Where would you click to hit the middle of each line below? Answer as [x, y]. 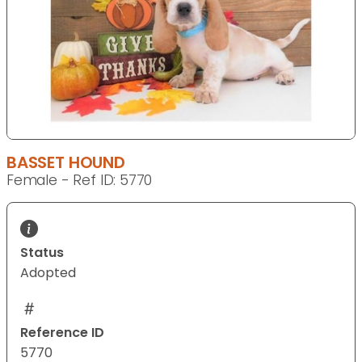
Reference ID [62, 333]
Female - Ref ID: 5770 [80, 181]
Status [42, 253]
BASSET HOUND [66, 163]
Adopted [48, 273]
